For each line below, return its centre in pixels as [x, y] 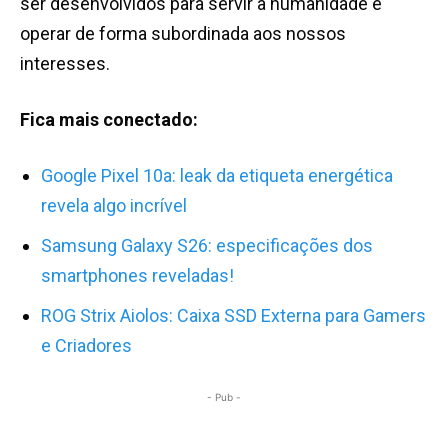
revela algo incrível [114, 206]
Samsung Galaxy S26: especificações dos [207, 246]
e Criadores [86, 346]
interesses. [65, 64]
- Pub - [224, 397]
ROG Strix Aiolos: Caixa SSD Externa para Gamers [233, 316]
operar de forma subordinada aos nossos [183, 34]
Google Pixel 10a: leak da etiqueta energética [217, 176]
